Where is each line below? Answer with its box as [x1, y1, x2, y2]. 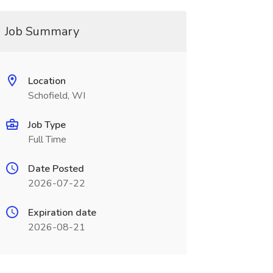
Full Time [27, 133, 66, 146]
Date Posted [27, 162, 84, 175]
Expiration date [27, 206, 96, 219]
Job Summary [4, 23, 79, 40]
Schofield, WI [27, 89, 85, 102]
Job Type [27, 118, 66, 132]
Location [27, 74, 66, 88]
